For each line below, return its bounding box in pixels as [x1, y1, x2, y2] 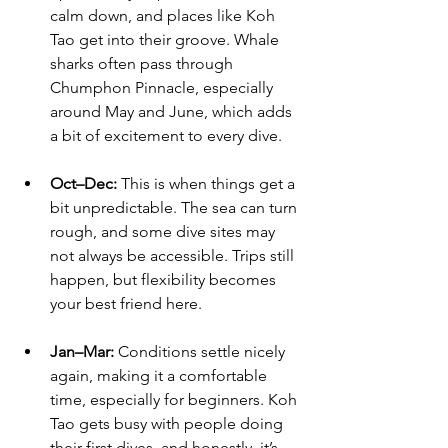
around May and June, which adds [50, 102, 296, 122]
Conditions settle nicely [114, 342, 289, 362]
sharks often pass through [50, 54, 237, 74]
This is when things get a [117, 174, 299, 194]
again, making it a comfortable [50, 366, 271, 386]
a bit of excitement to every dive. [50, 126, 282, 146]
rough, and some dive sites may [50, 222, 279, 242]
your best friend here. [50, 294, 202, 314]
